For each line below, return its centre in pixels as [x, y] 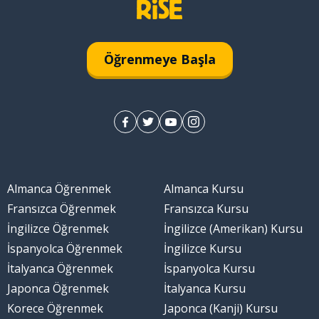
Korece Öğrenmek [55, 309]
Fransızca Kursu [206, 209]
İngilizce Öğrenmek [58, 229]
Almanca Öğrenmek [59, 189]
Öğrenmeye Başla [159, 59]
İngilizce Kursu [203, 249]
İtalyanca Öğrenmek [60, 269]
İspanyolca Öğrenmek [64, 249]
